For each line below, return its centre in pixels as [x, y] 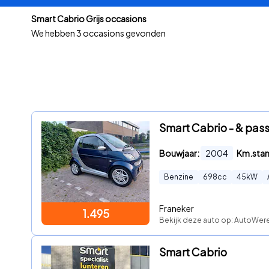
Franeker [177, 208]
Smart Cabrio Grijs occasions [89, 19]
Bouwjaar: [179, 153]
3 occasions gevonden [121, 33]
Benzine [179, 177]
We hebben [54, 33]
